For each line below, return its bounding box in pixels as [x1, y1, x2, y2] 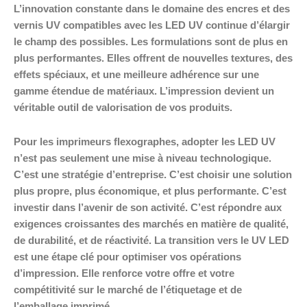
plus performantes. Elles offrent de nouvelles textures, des [14, 53, 293, 64]
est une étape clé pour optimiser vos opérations [14, 251, 241, 262]
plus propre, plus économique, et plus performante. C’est [14, 185, 286, 197]
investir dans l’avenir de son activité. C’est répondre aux [14, 201, 282, 213]
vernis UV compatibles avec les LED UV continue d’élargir [14, 20, 290, 32]
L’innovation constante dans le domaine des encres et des [14, 3, 290, 15]
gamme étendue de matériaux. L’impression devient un [14, 86, 274, 97]
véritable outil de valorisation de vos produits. [14, 102, 232, 114]
